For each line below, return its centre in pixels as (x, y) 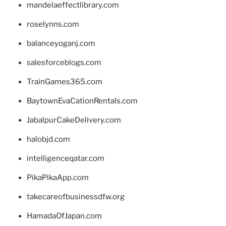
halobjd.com (48, 139)
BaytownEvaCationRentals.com (82, 101)
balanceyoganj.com (61, 43)
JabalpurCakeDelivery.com (74, 120)
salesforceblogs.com (64, 62)
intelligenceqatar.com (65, 158)
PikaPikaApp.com (58, 177)
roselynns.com (53, 24)
